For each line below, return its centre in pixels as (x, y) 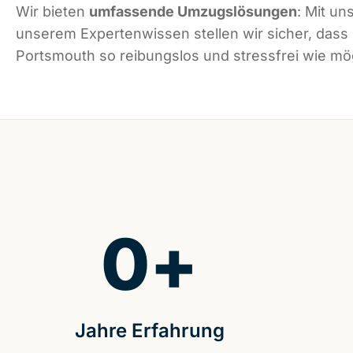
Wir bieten (52, 12)
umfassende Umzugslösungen (193, 12)
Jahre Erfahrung (149, 331)
